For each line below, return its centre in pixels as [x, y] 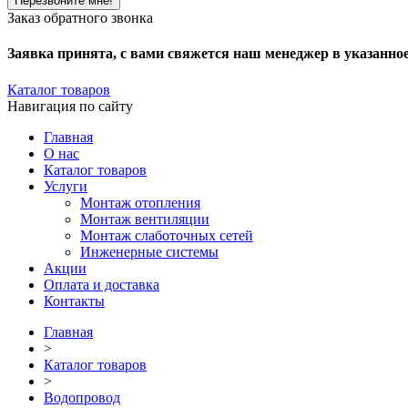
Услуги [66, 186]
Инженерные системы [149, 251]
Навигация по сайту [70, 106]
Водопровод [82, 397]
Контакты [74, 301]
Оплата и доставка [102, 284]
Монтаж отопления [140, 202]
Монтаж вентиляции [145, 219]
